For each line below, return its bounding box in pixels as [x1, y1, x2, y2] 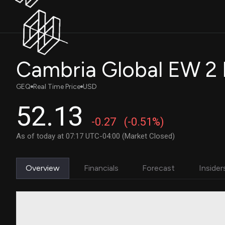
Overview [26, 163, 60, 173]
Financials [83, 163, 119, 173]
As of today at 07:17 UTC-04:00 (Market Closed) [16, 132, 175, 141]
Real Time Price [33, 82, 80, 91]
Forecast [142, 163, 175, 173]
